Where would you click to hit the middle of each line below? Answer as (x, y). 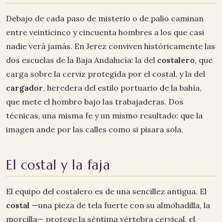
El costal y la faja (58, 165)
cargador (25, 88)
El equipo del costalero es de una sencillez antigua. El (106, 191)
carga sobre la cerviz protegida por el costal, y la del (106, 74)
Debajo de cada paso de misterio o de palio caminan (105, 19)
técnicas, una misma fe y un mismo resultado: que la (104, 116)
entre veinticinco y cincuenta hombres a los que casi (105, 32)
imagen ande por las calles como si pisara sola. (95, 130)
